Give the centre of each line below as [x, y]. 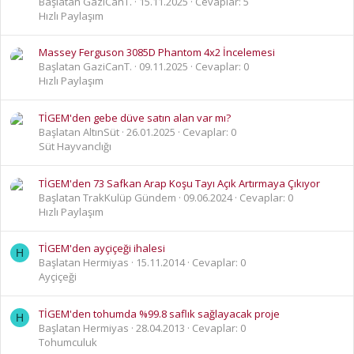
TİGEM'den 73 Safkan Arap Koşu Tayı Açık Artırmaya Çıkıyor [179, 183]
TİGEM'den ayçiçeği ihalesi [102, 249]
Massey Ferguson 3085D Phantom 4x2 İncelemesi [157, 53]
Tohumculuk [68, 342]
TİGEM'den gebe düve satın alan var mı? [135, 117]
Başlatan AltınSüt [79, 132]
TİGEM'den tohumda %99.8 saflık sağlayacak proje [159, 313]
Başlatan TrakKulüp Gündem [107, 197]
